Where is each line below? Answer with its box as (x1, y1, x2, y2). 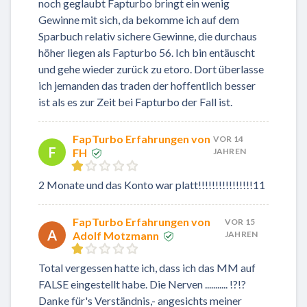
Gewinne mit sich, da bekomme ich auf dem (38, 12, 239, 26)
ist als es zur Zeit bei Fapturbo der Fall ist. (38, 95, 232, 108)
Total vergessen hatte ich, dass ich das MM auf (38, 260, 256, 274)
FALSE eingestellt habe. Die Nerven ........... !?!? (38, 277, 246, 291)
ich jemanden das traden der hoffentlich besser (38, 78, 256, 92)
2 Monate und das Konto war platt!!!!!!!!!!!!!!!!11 (38, 177, 265, 191)
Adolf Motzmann (73, 228, 159, 242)
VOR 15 (224, 216, 256, 227)
